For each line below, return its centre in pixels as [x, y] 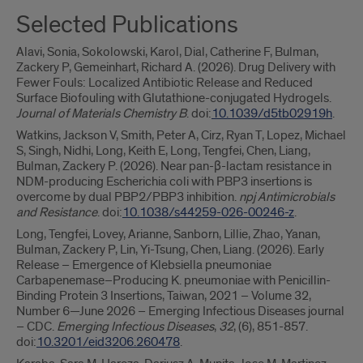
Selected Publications [127, 25]
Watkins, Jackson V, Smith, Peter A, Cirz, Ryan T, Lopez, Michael [181, 135]
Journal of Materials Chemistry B [101, 113]
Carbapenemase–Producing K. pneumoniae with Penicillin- [173, 280]
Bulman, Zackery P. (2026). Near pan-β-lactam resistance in [174, 166]
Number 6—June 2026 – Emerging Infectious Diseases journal [180, 311]
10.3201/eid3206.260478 [108, 342]
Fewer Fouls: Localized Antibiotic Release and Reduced [164, 83]
